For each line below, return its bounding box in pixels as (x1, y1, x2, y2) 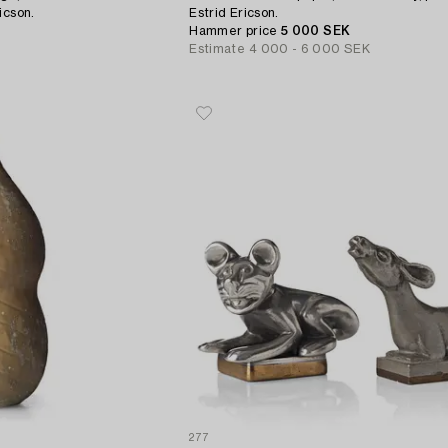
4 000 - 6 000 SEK (248, 42, 370, 55)
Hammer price (189, 24, 282, 37)
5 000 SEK (281, 24, 351, 37)
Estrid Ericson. (189, 6, 279, 19)
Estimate (189, 42, 246, 55)
